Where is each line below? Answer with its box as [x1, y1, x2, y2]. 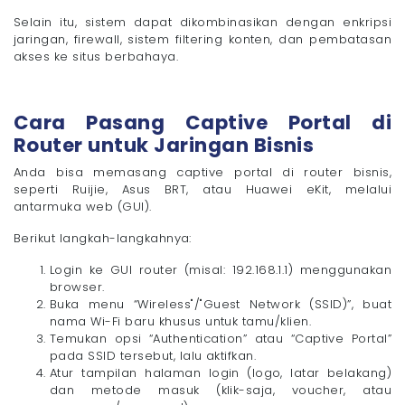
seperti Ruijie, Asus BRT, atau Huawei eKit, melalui [14, 180, 391, 198]
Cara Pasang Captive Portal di [14, 108, 391, 136]
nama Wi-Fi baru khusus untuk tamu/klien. [50, 312, 312, 330]
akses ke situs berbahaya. [14, 47, 178, 65]
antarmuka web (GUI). [14, 197, 152, 215]
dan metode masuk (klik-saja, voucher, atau [50, 381, 391, 399]
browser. [50, 278, 105, 296]
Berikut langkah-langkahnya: [14, 229, 192, 247]
